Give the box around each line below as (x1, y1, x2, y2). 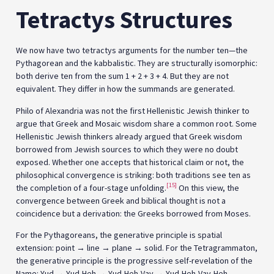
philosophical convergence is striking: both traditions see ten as (16, 169, 251, 180)
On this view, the (177, 182, 239, 193)
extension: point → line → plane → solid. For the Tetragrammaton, (16, 242, 257, 254)
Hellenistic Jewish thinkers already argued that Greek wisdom (16, 130, 242, 142)
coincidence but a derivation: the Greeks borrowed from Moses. (16, 207, 251, 219)
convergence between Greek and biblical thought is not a (16, 194, 226, 206)
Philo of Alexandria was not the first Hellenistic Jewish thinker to (16, 105, 250, 116)
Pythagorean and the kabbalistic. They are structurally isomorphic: (16, 57, 257, 69)
